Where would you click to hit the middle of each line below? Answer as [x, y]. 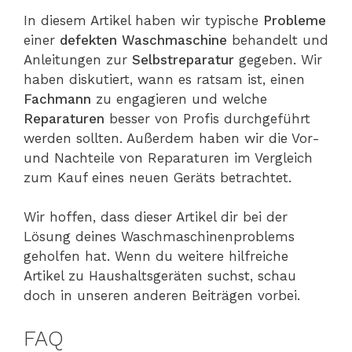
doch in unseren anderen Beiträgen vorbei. [162, 296]
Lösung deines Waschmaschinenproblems [159, 237]
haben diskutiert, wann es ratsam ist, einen [164, 79]
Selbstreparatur [185, 59]
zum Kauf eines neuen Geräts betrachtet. [158, 177]
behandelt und [280, 40]
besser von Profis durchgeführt [210, 118]
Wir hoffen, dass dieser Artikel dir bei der [156, 217]
